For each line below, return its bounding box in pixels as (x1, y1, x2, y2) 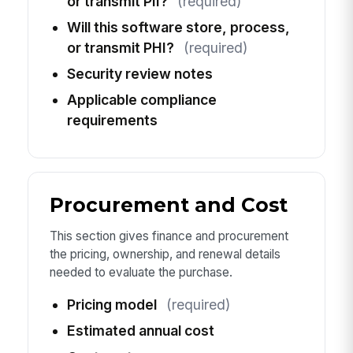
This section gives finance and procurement (49, 228, 288, 243)
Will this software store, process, (66, 19, 290, 36)
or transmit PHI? (66, 39, 174, 57)
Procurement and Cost (49, 192, 288, 217)
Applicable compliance (66, 91, 217, 109)
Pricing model (66, 296, 157, 314)
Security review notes (66, 65, 213, 83)
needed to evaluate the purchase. (49, 264, 232, 280)
